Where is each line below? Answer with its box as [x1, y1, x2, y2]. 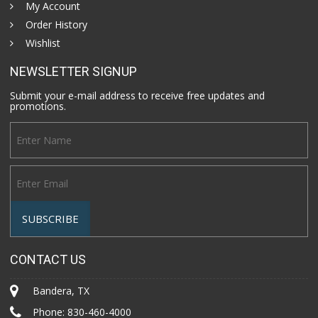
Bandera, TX [33, 284, 90, 298]
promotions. [10, 99, 67, 114]
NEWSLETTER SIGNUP [10, 64, 138, 79]
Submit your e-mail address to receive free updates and [10, 89, 265, 103]
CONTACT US [10, 252, 87, 268]
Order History [26, 18, 88, 32]
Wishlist [26, 36, 61, 50]
